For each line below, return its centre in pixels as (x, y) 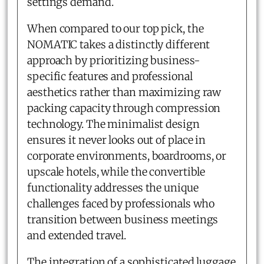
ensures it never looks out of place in (117, 140)
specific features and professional (110, 76)
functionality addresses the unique (113, 187)
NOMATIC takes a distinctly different (119, 44)
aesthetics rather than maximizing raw (124, 92)
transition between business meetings (123, 219)
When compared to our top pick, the (115, 28)
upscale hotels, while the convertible (116, 171)
